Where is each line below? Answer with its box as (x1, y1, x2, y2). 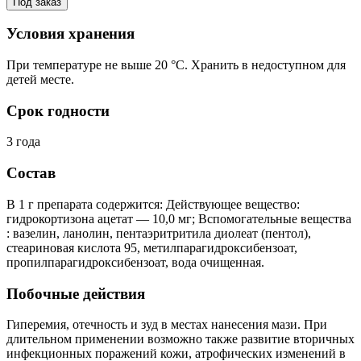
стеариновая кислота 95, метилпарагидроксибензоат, (6, 240, 297, 255)
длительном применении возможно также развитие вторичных (6, 332, 355, 346)
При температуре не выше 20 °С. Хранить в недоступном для (6, 57, 346, 72)
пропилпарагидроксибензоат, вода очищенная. (6, 255, 264, 269)
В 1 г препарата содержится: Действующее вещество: (6, 197, 300, 211)
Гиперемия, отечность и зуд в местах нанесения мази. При (6, 317, 327, 332)
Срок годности (6, 102, 110, 119)
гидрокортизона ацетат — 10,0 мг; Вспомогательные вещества (6, 211, 351, 226)
